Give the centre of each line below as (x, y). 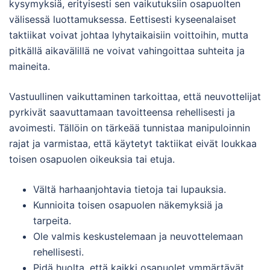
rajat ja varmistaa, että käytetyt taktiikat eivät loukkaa (133, 144)
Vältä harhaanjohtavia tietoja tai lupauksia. (130, 190)
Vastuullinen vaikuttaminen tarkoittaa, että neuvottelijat (135, 97)
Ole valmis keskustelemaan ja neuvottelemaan (138, 237)
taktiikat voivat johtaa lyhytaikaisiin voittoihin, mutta (129, 35)
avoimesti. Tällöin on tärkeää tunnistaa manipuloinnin (130, 128)
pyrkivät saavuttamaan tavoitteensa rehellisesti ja (122, 112)
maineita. (30, 67)
